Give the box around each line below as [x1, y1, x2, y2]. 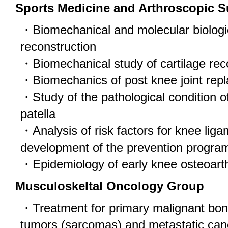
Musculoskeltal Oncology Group [15, 180, 204, 193]
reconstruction [20, 40, 96, 53]
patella [20, 107, 55, 121]
